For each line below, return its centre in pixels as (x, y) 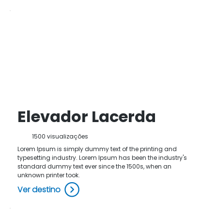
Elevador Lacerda (87, 116)
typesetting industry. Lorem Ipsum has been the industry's (102, 158)
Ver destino (39, 190)
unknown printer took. (49, 175)
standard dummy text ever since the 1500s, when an (94, 166)
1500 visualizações (60, 136)
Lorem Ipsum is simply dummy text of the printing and (97, 149)
